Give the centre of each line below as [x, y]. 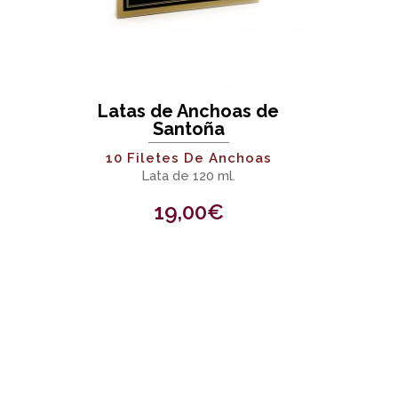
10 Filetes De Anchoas [188, 158]
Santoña [188, 129]
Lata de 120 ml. [188, 176]
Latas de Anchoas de [188, 111]
